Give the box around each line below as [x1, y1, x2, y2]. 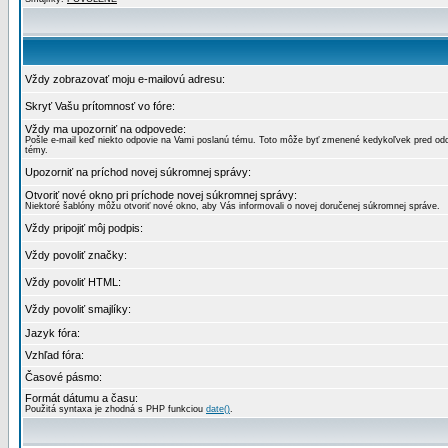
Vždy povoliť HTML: [25, 276, 121, 288]
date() [206, 404, 230, 414]
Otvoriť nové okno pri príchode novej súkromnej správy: [25, 189, 297, 201]
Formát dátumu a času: [25, 392, 138, 404]
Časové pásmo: [25, 371, 102, 383]
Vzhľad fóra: [25, 349, 84, 361]
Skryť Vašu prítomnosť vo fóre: [25, 100, 175, 112]
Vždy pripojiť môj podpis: [25, 222, 143, 234]
